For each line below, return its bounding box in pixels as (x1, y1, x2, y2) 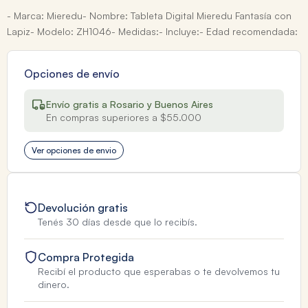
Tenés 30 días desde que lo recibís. (38, 216, 197, 228)
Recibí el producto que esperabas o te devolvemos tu (38, 265, 280, 278)
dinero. (38, 278, 69, 291)
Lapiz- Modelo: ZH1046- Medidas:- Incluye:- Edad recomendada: (7, 25, 298, 38)
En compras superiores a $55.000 (46, 111, 201, 124)
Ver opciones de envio (32, 145, 116, 156)
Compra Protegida (38, 250, 134, 265)
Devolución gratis (38, 201, 128, 215)
